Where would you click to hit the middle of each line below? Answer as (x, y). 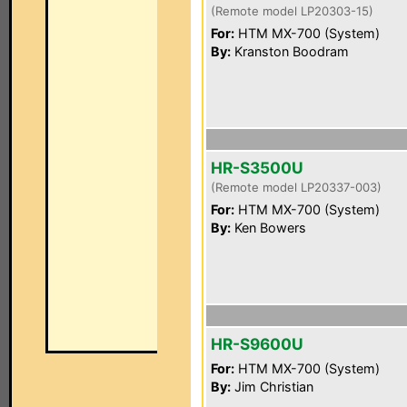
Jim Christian (272, 387)
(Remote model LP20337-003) (296, 187)
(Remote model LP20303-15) (292, 11)
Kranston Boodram (290, 51)
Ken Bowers (268, 228)
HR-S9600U (257, 344)
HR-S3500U (257, 168)
